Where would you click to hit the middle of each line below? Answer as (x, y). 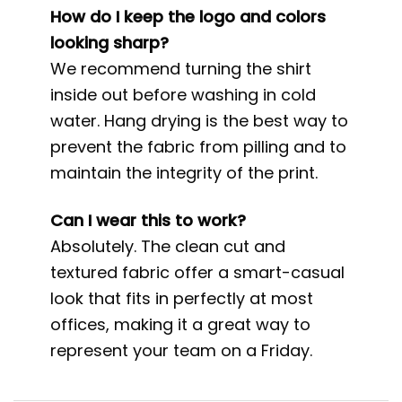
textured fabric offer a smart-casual (198, 272)
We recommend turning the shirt (181, 69)
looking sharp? (110, 43)
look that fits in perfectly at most (182, 298)
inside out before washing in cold (184, 95)
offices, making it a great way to (181, 324)
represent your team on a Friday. (182, 350)
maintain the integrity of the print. (184, 173)
